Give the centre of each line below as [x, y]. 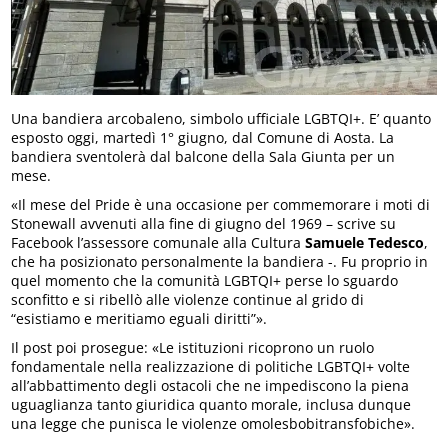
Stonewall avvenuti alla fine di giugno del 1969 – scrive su [204, 224]
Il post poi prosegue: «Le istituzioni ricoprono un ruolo [193, 348]
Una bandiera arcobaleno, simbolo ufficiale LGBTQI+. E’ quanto [221, 119]
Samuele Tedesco [365, 243]
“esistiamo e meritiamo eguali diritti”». [139, 319]
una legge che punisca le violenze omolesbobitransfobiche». [213, 424]
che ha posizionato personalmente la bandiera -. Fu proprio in [220, 262]
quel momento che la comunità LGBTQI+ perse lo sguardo [205, 281]
